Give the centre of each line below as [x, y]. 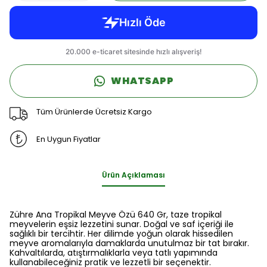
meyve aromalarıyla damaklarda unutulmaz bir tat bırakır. [129, 243]
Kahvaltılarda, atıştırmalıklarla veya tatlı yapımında [114, 253]
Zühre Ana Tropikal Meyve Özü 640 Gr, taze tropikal [116, 215]
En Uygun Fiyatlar [68, 139]
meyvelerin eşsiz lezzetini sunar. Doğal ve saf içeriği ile [122, 224]
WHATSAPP [142, 81]
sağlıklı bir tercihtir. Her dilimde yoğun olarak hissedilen [121, 234]
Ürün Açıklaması [133, 175]
